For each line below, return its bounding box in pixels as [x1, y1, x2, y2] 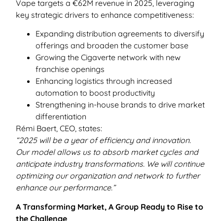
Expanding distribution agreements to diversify [36, 29, 204, 39]
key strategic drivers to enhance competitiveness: [16, 10, 194, 20]
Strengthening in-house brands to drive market [36, 100, 205, 110]
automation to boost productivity [36, 88, 155, 98]
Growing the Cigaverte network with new [36, 52, 181, 63]
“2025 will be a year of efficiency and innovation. [16, 135, 191, 146]
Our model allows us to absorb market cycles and [16, 147, 198, 157]
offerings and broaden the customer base [36, 40, 188, 51]
